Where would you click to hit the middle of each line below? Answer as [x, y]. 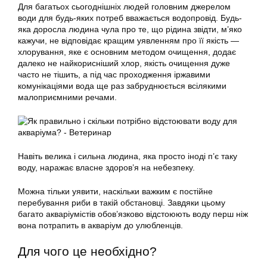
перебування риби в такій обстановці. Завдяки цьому [122, 203]
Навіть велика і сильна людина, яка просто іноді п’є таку [128, 156]
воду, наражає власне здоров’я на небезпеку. [106, 167]
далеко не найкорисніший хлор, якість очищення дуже [124, 63]
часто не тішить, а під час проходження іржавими [114, 74]
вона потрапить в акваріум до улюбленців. [100, 225]
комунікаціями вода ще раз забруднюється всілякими [122, 86]
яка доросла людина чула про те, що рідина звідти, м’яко [130, 29]
